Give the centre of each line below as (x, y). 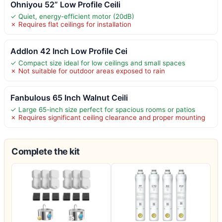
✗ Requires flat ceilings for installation (71, 24)
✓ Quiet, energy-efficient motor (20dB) (72, 16)
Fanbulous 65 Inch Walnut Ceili (69, 97)
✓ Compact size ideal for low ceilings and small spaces (98, 63)
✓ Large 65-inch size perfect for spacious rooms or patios (103, 109)
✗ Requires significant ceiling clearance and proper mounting (108, 117)
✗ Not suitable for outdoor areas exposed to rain (88, 71)
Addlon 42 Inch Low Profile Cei (69, 51)
